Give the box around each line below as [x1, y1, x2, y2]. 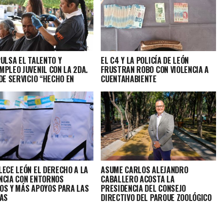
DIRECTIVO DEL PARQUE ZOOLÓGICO [101, 192, 212, 204]
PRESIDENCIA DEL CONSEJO [101, 182, 186, 195]
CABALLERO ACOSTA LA [101, 173, 175, 185]
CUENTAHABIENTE [101, 73, 157, 85]
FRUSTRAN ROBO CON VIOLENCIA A [101, 64, 209, 76]
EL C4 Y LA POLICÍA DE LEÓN [101, 54, 189, 67]
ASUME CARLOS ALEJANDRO [101, 164, 188, 176]
